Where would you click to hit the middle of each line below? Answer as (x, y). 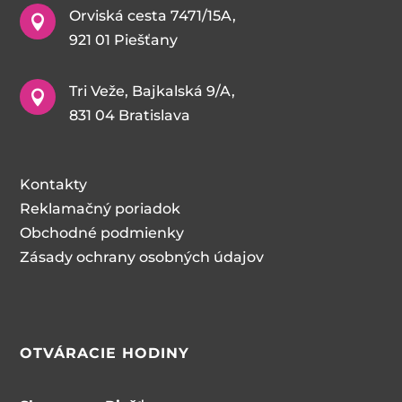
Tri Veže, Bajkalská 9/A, (153, 91)
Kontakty (54, 184)
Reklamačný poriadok (100, 209)
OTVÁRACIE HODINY (105, 353)
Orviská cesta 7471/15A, (153, 16)
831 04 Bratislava (130, 115)
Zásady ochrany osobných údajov (142, 257)
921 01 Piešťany (124, 40)
